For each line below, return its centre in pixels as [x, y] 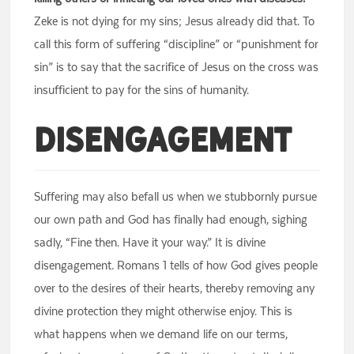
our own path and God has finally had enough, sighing [171, 220]
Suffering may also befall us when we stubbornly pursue [176, 197]
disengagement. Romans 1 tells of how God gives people [176, 265]
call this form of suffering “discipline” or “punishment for [177, 44]
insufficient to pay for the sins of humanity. [142, 90]
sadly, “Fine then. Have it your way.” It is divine [150, 243]
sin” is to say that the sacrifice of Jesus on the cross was [177, 67]
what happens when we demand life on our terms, [161, 334]
